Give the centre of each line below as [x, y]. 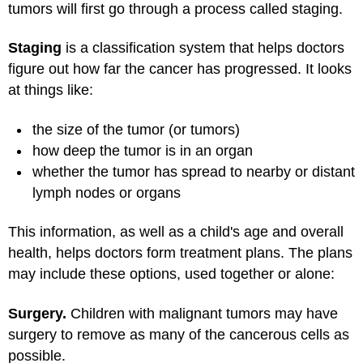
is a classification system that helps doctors [203, 48]
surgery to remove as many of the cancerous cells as [179, 334]
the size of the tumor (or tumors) [136, 129]
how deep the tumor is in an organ [143, 150]
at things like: [51, 90]
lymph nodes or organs [107, 192]
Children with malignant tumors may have [202, 313]
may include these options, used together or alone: [171, 274]
